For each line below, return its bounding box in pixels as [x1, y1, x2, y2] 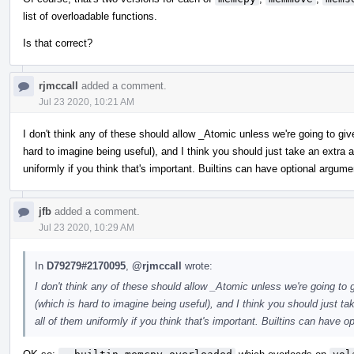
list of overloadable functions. [23, 9, 157, 22]
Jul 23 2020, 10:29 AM [39, 221, 134, 233]
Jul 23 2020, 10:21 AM [39, 96, 134, 107]
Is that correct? [23, 36, 92, 49]
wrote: [182, 259, 213, 272]
